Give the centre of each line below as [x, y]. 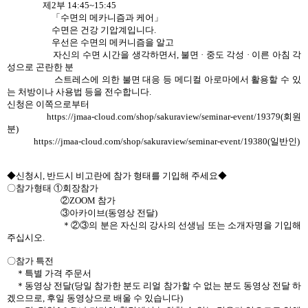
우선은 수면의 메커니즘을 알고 [90, 42]
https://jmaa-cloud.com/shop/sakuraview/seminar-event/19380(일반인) [153, 141]
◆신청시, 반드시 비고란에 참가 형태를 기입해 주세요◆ [117, 175]
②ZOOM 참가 [61, 200]
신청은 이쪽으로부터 [48, 104]
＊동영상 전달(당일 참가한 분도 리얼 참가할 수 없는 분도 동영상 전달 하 [154, 285]
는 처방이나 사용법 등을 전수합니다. [79, 91]
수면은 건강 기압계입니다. [81, 30]
